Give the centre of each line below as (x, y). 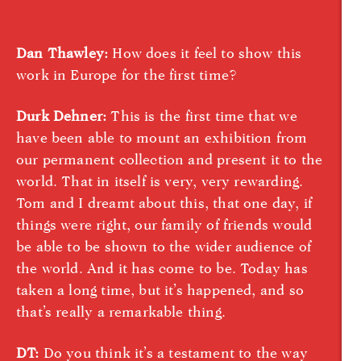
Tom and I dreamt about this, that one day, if (164, 202)
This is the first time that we (202, 115)
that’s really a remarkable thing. (121, 311)
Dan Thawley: (62, 52)
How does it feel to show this (205, 52)
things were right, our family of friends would (164, 224)
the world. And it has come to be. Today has (162, 268)
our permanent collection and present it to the (170, 159)
